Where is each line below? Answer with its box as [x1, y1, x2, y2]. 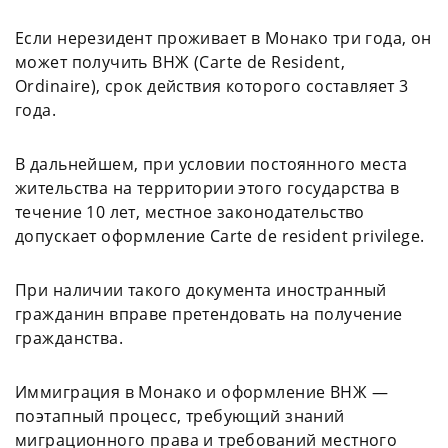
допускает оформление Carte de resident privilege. [15, 225, 425, 248]
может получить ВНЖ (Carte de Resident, [15, 51, 345, 74]
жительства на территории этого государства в [15, 177, 400, 200]
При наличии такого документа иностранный [15, 279, 387, 302]
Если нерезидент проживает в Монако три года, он [15, 27, 432, 50]
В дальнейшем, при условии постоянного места [15, 153, 408, 176]
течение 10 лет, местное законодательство [15, 201, 365, 224]
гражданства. [15, 327, 124, 350]
